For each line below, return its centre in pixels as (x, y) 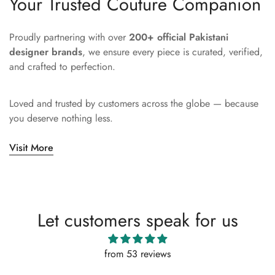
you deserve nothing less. (61, 118)
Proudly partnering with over (69, 37)
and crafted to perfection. (62, 66)
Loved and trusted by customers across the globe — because (134, 103)
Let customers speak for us (137, 220)
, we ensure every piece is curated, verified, (172, 52)
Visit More (31, 147)
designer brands (46, 52)
